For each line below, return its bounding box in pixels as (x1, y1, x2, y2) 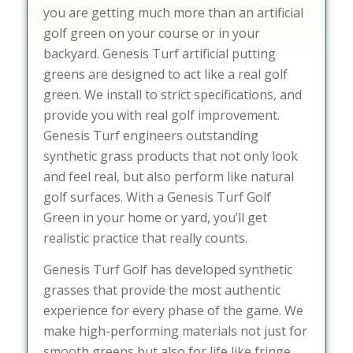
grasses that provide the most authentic (43, 281, 281, 299)
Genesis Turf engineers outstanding (43, 127, 258, 145)
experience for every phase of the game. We (43, 301, 303, 319)
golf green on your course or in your (43, 24, 260, 43)
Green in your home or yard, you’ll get (43, 209, 267, 227)
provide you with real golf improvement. (43, 106, 280, 124)
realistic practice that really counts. (43, 229, 247, 247)
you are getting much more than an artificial (43, 4, 303, 22)
